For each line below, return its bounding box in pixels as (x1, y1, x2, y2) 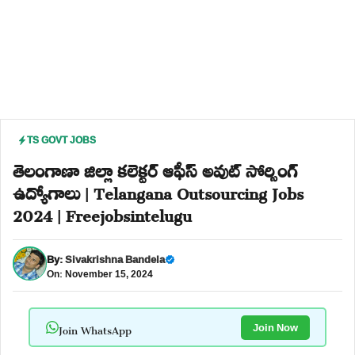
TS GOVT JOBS (27, 131, 96, 149)
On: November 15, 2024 (47, 264, 153, 283)
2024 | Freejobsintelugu (13, 193, 192, 232)
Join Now (252, 317, 298, 337)
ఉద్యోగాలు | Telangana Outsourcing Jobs (13, 170, 303, 210)
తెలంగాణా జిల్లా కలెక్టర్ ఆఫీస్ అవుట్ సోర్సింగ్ (13, 148, 297, 188)
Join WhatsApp (58, 314, 132, 341)
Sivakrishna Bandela (65, 249, 165, 269)
